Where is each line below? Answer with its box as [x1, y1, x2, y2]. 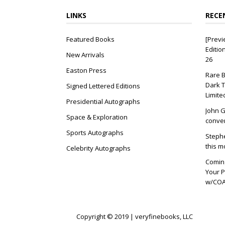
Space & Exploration [66, 112, 128, 122]
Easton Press [66, 65, 106, 75]
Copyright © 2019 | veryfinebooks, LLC [76, 211, 193, 221]
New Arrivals [66, 50, 104, 59]
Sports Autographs [66, 128, 124, 137]
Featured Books [66, 34, 115, 44]
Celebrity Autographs [66, 143, 131, 153]
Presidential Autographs [66, 96, 140, 106]
